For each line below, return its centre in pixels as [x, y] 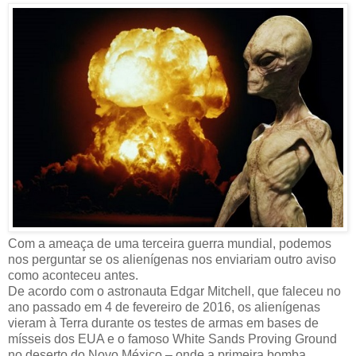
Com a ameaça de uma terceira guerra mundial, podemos [170, 244]
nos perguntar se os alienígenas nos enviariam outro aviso [172, 260]
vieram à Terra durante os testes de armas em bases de [163, 323]
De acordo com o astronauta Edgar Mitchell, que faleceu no [174, 292]
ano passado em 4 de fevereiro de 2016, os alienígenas [164, 308]
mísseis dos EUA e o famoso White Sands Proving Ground [172, 339]
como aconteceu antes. [73, 276]
